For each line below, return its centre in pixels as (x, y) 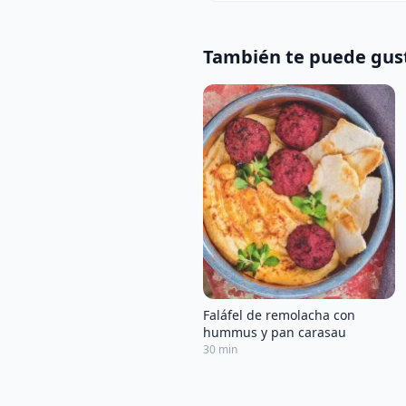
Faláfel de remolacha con (279, 314)
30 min (220, 349)
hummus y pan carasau (275, 332)
